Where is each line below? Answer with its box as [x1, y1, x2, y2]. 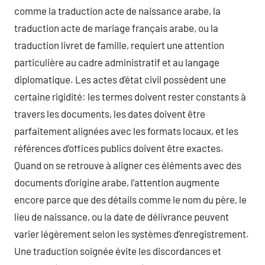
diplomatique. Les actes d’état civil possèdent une [14, 73, 226, 85]
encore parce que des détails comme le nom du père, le [14, 193, 247, 205]
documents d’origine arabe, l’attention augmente [14, 176, 219, 188]
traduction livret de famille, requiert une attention [14, 39, 224, 51]
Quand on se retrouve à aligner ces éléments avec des [14, 159, 241, 171]
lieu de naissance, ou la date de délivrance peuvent [14, 211, 229, 222]
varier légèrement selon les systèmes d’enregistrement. [14, 228, 249, 240]
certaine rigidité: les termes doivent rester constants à [14, 91, 246, 102]
